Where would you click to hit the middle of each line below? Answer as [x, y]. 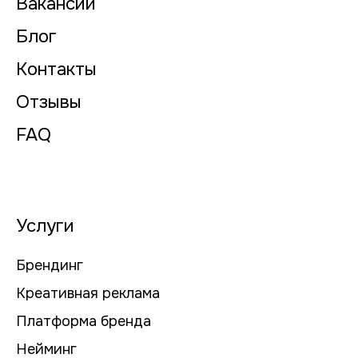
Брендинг [50, 266]
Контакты [56, 70]
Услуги [45, 226]
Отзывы [49, 102]
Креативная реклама [88, 294]
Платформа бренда [84, 322]
